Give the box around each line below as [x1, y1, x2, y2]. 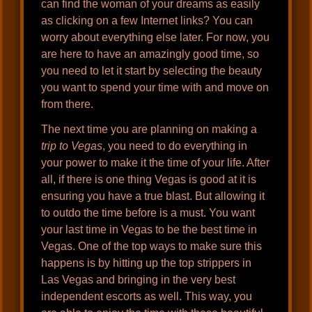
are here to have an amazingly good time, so [41, 48, 260, 61]
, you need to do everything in [102, 140, 248, 153]
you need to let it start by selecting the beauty [41, 65, 263, 77]
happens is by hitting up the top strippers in [41, 257, 252, 270]
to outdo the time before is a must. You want [41, 207, 256, 219]
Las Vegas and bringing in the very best [41, 274, 236, 286]
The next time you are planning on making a [41, 123, 258, 136]
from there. [41, 98, 94, 111]
